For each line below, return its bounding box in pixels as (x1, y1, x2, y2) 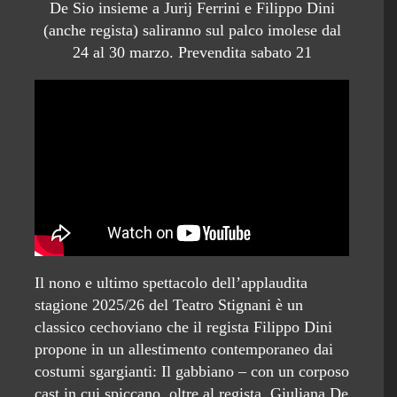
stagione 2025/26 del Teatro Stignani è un (35, 296, 303, 315)
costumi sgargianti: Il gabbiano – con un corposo (35, 362, 349, 381)
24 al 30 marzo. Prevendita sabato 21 (72, 43, 312, 62)
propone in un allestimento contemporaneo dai (35, 340, 333, 359)
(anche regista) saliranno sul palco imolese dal (43, 21, 341, 40)
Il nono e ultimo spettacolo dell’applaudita (35, 274, 307, 292)
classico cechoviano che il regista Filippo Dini (35, 318, 332, 337)
